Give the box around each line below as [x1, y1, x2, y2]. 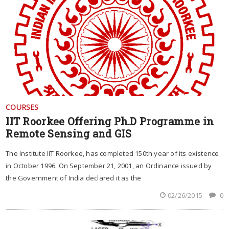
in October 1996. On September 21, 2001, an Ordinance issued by [6, 161, 212, 171]
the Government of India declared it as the [6, 173, 142, 183]
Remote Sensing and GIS [6, 127, 131, 141]
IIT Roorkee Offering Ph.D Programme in [6, 114, 214, 128]
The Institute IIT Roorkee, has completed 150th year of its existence [6, 149, 219, 158]
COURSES [6, 102, 39, 112]
